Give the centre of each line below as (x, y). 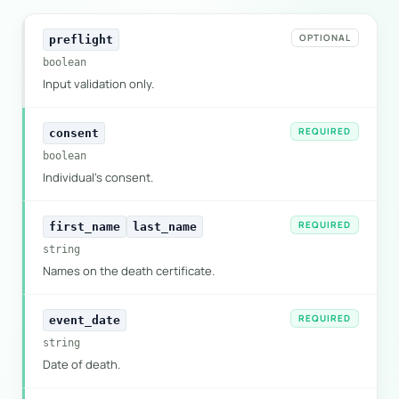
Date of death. (81, 364)
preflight (81, 40)
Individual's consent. (98, 177)
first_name (85, 227)
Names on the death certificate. (129, 271)
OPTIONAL (325, 37)
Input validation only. (98, 84)
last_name (165, 227)
